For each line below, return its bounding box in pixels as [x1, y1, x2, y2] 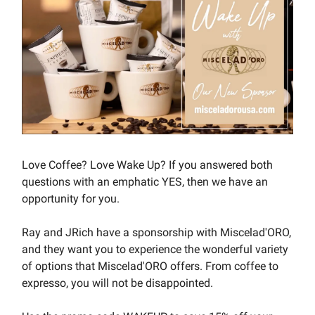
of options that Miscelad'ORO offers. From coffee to [22, 259, 278, 274]
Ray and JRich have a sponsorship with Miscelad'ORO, [22, 226, 291, 240]
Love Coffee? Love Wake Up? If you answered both [22, 158, 273, 172]
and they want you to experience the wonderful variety [22, 243, 288, 257]
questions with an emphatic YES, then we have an [22, 175, 268, 189]
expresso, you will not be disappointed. [22, 276, 216, 290]
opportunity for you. [22, 192, 120, 206]
